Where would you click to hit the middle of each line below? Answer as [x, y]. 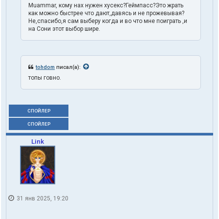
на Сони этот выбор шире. [64, 29]
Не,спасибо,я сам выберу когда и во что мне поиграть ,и [108, 21]
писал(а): [68, 67]
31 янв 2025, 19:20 [42, 198]
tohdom [45, 67]
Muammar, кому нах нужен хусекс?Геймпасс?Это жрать [106, 5]
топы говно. [45, 77]
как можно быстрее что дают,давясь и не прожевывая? [106, 13]
